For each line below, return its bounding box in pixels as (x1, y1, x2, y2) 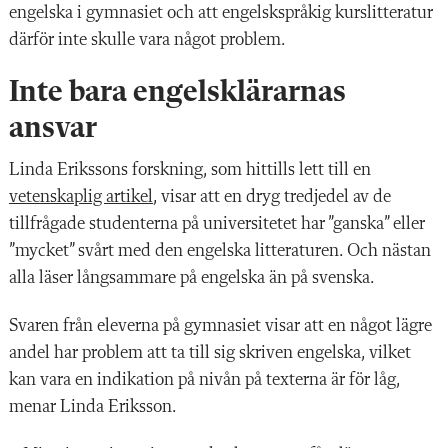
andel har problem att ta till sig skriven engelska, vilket (9, 343, 411, 362)
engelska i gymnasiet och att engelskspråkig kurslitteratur (9, 3, 433, 22)
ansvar (9, 113, 97, 144)
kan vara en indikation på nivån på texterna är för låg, (9, 370, 400, 389)
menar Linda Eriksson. (9, 397, 177, 416)
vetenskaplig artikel (9, 187, 153, 206)
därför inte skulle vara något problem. (9, 30, 286, 49)
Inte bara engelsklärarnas (9, 77, 346, 108)
